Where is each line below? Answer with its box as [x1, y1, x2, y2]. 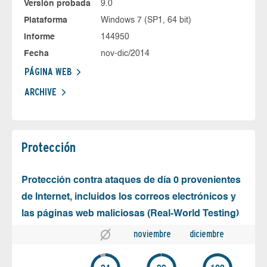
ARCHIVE [24, 86, 57, 98]
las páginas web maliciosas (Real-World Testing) [21, 209, 239, 219]
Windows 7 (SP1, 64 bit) [100, 15, 191, 24]
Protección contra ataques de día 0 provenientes [21, 175, 241, 185]
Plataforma [24, 15, 67, 24]
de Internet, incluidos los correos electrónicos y [21, 192, 236, 202]
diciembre [190, 228, 224, 240]
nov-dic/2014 [100, 49, 150, 58]
